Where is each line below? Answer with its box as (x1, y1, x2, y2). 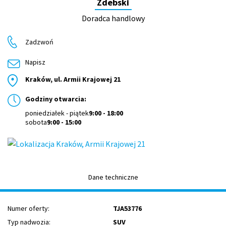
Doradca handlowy (81, 13, 145, 23)
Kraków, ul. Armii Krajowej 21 (25, 75, 121, 84)
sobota (25, 118, 47, 127)
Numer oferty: (8, 204, 49, 213)
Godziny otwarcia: (25, 94, 86, 103)
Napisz (25, 58, 45, 67)
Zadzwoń (25, 37, 53, 46)
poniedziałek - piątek (25, 108, 89, 118)
